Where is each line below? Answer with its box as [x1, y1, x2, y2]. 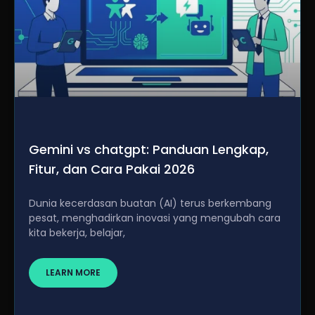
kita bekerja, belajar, [29, 226, 125, 240]
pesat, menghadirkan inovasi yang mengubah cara [29, 211, 281, 225]
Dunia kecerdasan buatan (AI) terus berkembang [29, 196, 271, 210]
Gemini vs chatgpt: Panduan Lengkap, [29, 141, 269, 158]
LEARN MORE [46, 266, 101, 278]
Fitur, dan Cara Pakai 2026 [29, 160, 195, 178]
